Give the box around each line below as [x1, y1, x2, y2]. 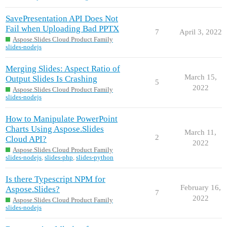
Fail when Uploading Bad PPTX [6, 23, 119, 33]
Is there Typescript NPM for [6, 174, 105, 184]
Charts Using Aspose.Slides [6, 124, 104, 134]
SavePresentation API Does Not [6, 13, 118, 23]
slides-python [76, 154, 113, 162]
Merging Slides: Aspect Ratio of [6, 63, 120, 73]
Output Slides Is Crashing [6, 73, 97, 84]
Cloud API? [6, 134, 47, 144]
